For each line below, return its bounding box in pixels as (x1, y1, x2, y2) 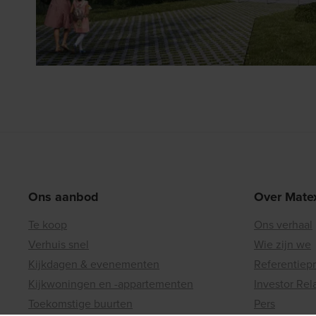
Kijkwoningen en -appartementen (28, 276, 193, 293)
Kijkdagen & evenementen (28, 256, 159, 273)
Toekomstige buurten (28, 296, 133, 312)
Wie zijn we (254, 236, 311, 253)
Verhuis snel (28, 236, 89, 253)
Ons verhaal (254, 217, 312, 233)
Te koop (28, 217, 67, 233)
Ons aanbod (28, 188, 99, 207)
